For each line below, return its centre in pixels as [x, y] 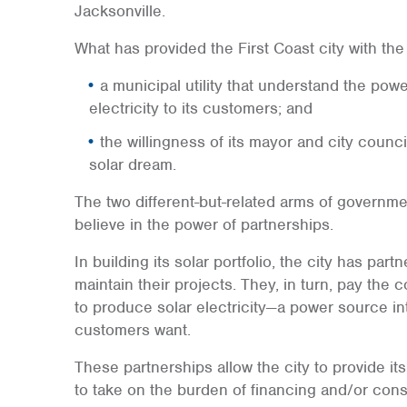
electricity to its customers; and [200, 108]
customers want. [132, 330]
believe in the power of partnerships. [203, 224]
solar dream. [132, 164]
